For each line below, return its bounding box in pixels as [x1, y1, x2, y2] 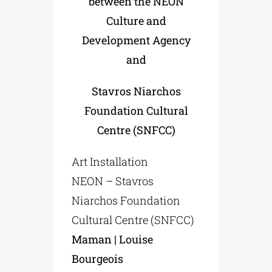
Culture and [106, 13, 166, 28]
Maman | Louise [72, 231, 154, 246]
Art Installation [72, 154, 149, 169]
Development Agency [81, 32, 191, 47]
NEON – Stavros [72, 173, 154, 188]
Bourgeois [72, 251, 124, 266]
